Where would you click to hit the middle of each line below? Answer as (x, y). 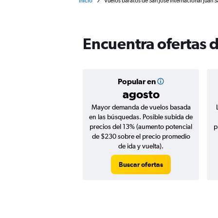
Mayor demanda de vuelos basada (141, 107)
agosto (141, 94)
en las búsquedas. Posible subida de (141, 117)
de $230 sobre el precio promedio (141, 136)
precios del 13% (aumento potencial (141, 127)
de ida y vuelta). (141, 146)
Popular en (136, 81)
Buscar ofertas (141, 164)
